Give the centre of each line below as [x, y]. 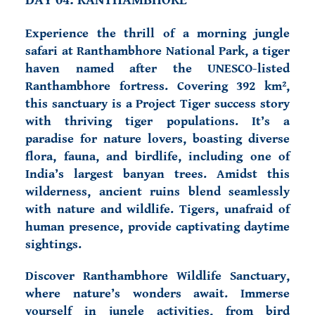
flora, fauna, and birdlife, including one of [157, 156]
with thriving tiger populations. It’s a [157, 121]
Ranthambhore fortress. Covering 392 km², [157, 86]
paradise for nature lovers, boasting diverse [157, 139]
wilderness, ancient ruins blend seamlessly [157, 192]
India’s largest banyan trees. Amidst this [157, 174]
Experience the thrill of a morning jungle [157, 33]
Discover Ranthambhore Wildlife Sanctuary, [157, 276]
